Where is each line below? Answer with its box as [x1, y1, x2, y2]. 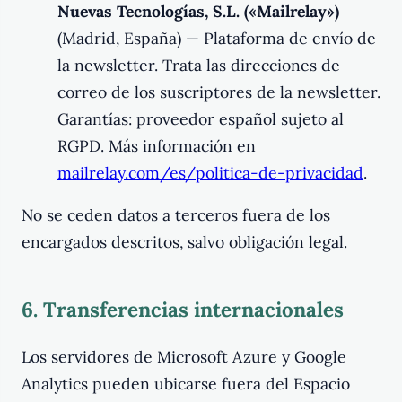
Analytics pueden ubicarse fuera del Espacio [22, 372, 350, 394]
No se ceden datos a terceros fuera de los [22, 205, 330, 226]
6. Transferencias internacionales [22, 296, 344, 323]
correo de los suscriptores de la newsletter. [57, 81, 380, 102]
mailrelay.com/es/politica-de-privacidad [57, 162, 363, 183]
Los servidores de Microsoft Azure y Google [22, 345, 346, 367]
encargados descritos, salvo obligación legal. [22, 232, 347, 253]
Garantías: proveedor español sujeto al [57, 108, 344, 129]
